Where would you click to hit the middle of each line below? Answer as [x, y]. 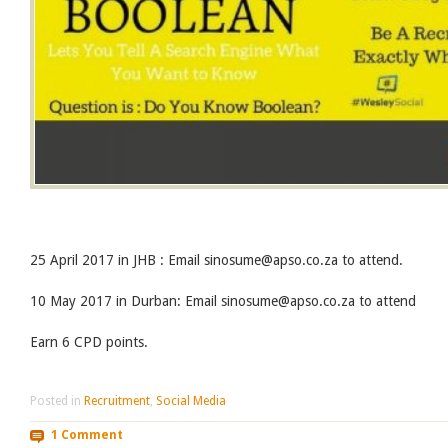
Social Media [191, 401]
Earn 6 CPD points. [89, 342]
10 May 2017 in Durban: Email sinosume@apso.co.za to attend [223, 301]
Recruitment [117, 401]
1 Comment [86, 434]
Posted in [57, 401]
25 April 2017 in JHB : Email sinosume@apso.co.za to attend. [216, 260]
